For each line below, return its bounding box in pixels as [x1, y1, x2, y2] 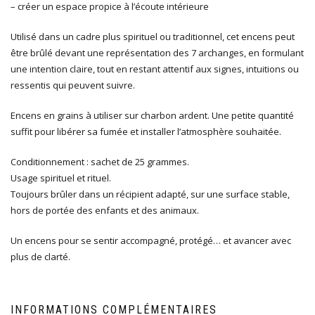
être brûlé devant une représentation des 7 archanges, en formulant [11, 46, 304, 59]
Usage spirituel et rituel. [11, 171, 111, 184]
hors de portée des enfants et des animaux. [11, 203, 199, 217]
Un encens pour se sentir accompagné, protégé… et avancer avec [11, 233, 291, 247]
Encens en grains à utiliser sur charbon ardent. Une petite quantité [11, 108, 294, 122]
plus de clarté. [11, 250, 70, 263]
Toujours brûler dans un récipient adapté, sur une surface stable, [11, 187, 290, 200]
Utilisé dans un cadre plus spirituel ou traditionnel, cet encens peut [11, 30, 295, 43]
